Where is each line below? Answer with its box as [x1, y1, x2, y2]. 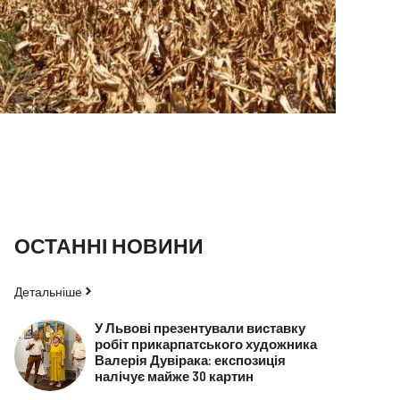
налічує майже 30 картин [94, 367, 254, 384]
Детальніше [14, 283, 82, 299]
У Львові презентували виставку [94, 319, 305, 336]
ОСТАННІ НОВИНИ [14, 232, 204, 258]
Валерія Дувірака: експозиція [94, 351, 286, 368]
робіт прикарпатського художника [94, 335, 317, 352]
